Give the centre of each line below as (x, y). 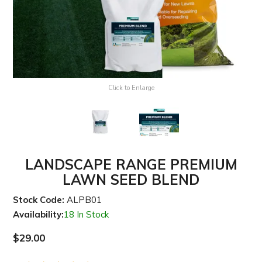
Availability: (39, 215)
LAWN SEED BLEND (131, 180)
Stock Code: (39, 200)
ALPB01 (85, 200)
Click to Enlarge (131, 88)
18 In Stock (87, 215)
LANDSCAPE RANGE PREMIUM (131, 165)
